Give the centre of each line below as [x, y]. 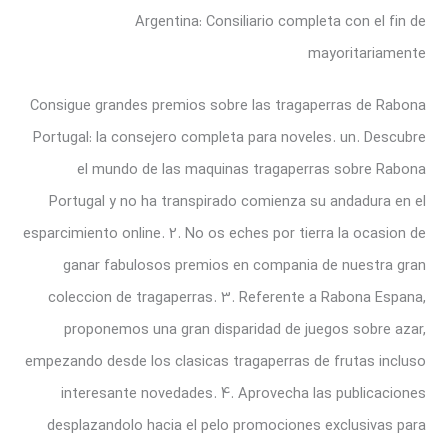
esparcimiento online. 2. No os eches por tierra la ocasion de [224, 233]
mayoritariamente [366, 53]
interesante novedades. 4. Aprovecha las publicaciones [243, 393]
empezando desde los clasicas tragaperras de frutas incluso [225, 361]
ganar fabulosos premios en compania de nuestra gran [244, 265]
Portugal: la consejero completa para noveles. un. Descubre [229, 137]
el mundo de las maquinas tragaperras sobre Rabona [251, 169]
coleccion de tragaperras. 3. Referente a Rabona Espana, [236, 297]
